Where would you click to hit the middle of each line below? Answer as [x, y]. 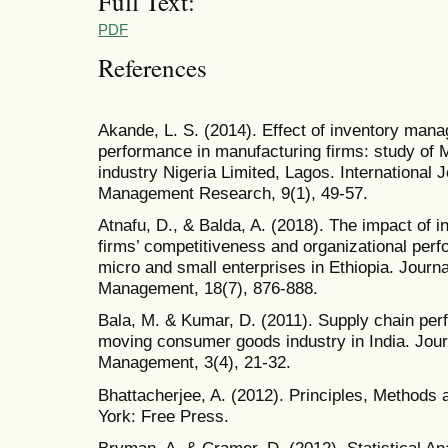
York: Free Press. [163, 415]
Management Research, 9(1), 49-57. [233, 193]
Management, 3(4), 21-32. [194, 362]
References [152, 67]
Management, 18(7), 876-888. [208, 288]
